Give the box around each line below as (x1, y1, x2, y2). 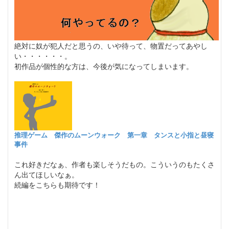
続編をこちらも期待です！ (14, 179, 100, 190)
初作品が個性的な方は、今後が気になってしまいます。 (14, 61, 193, 72)
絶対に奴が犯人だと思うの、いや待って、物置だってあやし (14, 40, 208, 51)
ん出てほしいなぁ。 (14, 169, 79, 180)
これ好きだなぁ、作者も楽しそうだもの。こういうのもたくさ (14, 159, 215, 170)
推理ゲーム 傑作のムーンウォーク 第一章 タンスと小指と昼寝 (14, 130, 214, 140)
